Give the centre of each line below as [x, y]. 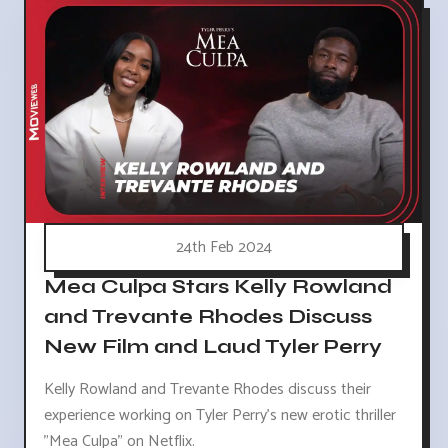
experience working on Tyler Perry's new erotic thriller [220, 416]
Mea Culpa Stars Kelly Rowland [218, 287]
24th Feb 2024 [224, 248]
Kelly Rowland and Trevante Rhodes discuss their [207, 390]
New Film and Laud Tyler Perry [213, 347]
